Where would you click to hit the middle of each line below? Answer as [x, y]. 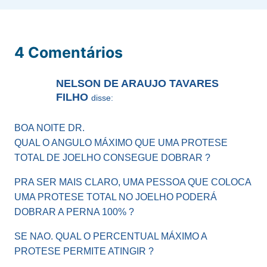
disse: [102, 98]
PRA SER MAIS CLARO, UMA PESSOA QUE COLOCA [133, 182]
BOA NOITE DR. [49, 128]
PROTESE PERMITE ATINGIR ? [84, 252]
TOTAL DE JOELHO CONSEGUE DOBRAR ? [112, 158]
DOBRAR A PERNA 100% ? [74, 212]
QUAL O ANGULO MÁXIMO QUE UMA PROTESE [121, 143]
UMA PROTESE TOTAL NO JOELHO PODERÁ [116, 197]
